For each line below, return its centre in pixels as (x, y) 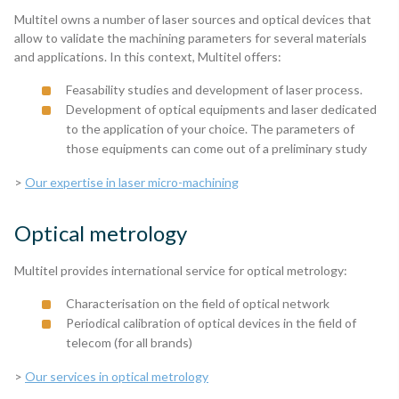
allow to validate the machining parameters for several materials (191, 38)
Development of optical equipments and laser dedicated (221, 109)
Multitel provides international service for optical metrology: (181, 270)
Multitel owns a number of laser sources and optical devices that (193, 19)
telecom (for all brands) (129, 342)
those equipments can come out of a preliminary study (216, 148)
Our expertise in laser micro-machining (132, 182)
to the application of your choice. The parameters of (210, 129)
